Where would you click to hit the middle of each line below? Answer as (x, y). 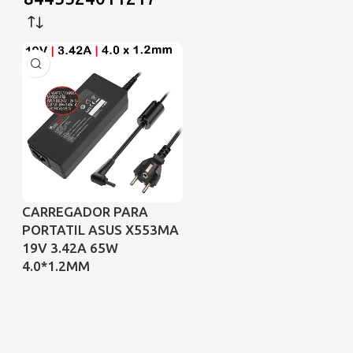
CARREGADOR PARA (85, 211)
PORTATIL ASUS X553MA (100, 229)
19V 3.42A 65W (70, 247)
